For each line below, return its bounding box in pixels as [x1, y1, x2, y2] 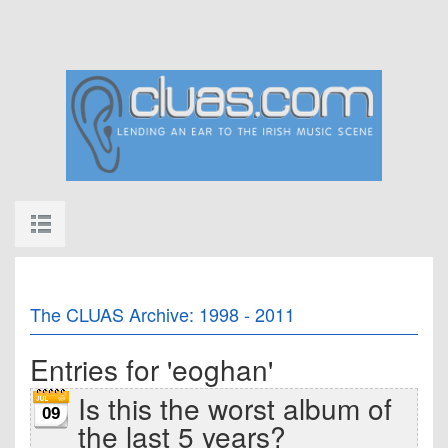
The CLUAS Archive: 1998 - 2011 [30, 301, 295, 327]
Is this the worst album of [78, 388, 392, 428]
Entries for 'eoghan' [30, 349, 273, 389]
